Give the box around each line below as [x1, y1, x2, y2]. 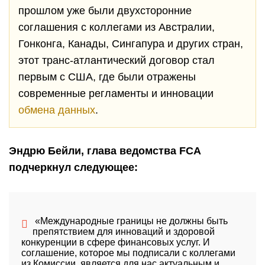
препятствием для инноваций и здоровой [32, 227, 215, 237]
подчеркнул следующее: [9, 161, 138, 173]
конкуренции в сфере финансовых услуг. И [21, 237, 210, 247]
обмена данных [18, 104, 95, 116]
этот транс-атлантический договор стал [18, 54, 215, 66]
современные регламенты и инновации [18, 88, 214, 99]
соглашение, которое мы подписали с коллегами [21, 248, 235, 258]
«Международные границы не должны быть [32, 216, 228, 226]
